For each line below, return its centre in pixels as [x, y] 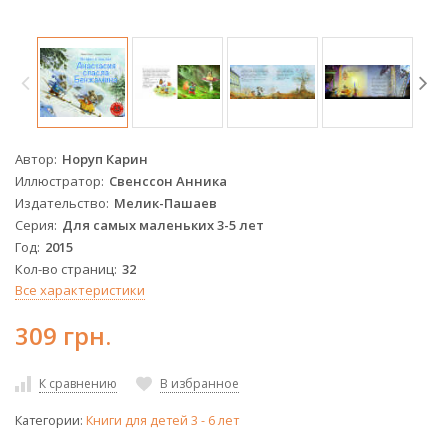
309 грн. [63, 335]
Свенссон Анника [168, 180]
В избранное [199, 383]
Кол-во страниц [64, 268]
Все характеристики [80, 289]
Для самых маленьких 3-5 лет [163, 224]
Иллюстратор [58, 180]
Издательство [60, 202]
